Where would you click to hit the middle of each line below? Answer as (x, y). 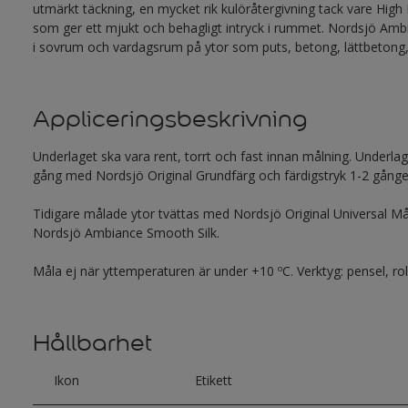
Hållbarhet (92, 343)
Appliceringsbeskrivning (170, 119)
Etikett (214, 380)
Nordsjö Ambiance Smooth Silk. (126, 233)
